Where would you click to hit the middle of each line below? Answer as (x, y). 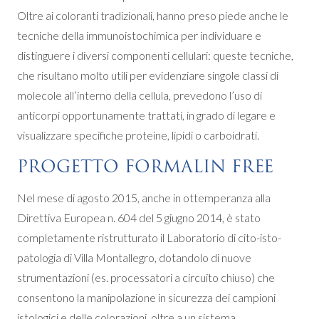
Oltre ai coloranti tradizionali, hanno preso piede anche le (153, 15)
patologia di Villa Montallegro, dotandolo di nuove (134, 257)
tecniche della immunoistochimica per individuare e (139, 35)
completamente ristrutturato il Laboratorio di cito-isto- (149, 237)
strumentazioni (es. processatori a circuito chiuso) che (146, 277)
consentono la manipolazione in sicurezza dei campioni (146, 297)
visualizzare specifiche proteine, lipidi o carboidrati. (138, 135)
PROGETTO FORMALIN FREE (145, 166)
